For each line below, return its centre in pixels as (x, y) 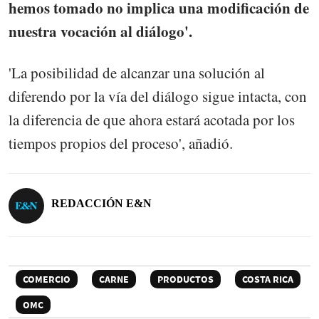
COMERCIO (47, 279)
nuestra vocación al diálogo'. (100, 31)
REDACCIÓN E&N (101, 203)
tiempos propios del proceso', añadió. (121, 143)
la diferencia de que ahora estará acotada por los (152, 119)
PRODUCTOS (185, 279)
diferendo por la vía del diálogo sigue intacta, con (158, 96)
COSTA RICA (268, 279)
